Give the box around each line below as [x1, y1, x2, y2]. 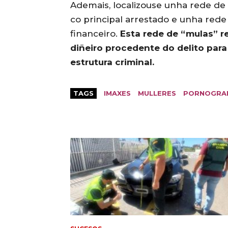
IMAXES [104, 89, 131, 98]
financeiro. [70, 28, 120, 39]
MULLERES [138, 89, 176, 98]
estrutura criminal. [70, 57, 154, 68]
